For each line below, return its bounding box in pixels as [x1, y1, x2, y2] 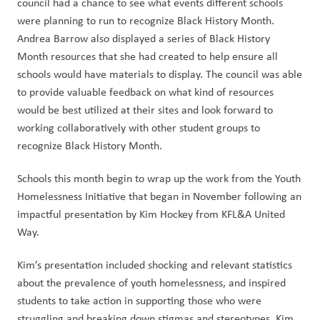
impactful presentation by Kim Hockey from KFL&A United [17, 206, 285, 221]
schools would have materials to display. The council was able [17, 66, 302, 81]
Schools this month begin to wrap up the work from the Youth [17, 171, 301, 186]
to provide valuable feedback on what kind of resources [17, 84, 274, 99]
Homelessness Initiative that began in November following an [17, 189, 301, 204]
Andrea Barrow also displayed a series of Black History [17, 31, 270, 46]
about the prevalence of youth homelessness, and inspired [17, 275, 286, 290]
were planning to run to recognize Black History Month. [17, 13, 274, 28]
